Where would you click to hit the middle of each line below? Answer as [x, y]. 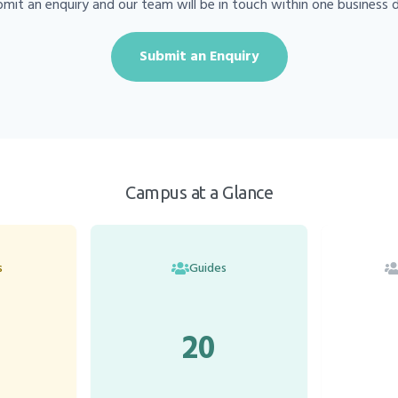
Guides [207, 268]
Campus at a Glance [199, 192]
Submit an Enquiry [199, 56]
